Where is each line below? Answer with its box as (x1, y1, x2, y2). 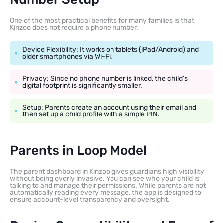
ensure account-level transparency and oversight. (10, 195, 170, 204)
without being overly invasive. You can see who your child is (10, 174, 199, 183)
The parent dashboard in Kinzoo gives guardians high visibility (10, 167, 204, 176)
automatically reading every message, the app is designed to (10, 188, 201, 197)
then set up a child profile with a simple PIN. (22, 110, 160, 119)
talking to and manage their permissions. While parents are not (10, 181, 206, 190)
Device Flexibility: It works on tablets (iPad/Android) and (22, 45, 199, 54)
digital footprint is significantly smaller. (22, 81, 142, 90)
